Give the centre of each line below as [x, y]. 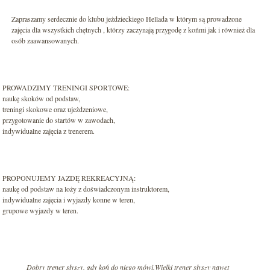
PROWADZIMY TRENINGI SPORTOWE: [66, 87]
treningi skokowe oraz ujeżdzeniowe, [55, 109]
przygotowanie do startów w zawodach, [59, 120]
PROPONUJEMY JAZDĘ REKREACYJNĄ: [69, 178]
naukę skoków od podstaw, [41, 98]
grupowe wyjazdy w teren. [40, 210]
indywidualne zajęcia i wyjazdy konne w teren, [69, 199]
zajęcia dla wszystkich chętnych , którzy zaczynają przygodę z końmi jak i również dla [133, 30]
